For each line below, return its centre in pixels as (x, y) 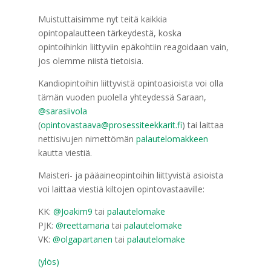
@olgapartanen (82, 239)
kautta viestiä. (65, 153)
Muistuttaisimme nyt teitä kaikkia (102, 19)
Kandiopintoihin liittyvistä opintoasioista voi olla (130, 83)
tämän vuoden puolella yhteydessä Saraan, (122, 97)
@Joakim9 (73, 211)
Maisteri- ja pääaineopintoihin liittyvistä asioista (130, 175)
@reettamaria (82, 225)
